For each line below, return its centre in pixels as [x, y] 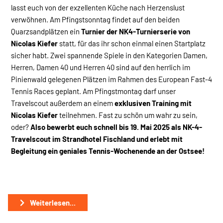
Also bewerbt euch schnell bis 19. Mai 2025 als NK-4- [116, 127]
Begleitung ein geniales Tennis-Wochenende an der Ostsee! [108, 151]
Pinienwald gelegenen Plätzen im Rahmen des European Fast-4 [111, 79]
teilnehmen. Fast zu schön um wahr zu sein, [128, 115]
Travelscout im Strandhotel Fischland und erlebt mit [97, 139]
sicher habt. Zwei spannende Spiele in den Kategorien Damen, [109, 55]
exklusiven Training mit [153, 103]
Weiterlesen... [52, 202]
